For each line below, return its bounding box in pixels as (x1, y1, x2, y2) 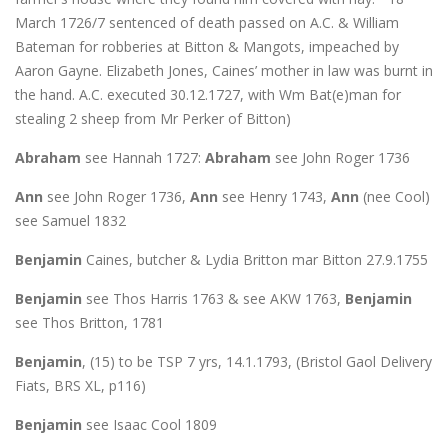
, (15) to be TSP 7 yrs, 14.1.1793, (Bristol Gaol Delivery (82, 351, 432, 371)
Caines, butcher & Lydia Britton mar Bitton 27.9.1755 (82, 249, 428, 269)
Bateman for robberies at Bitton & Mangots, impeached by (15, 36, 399, 56)
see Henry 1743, (218, 186, 331, 206)
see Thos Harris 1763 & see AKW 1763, (82, 288, 345, 308)
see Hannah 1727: (81, 147, 205, 167)
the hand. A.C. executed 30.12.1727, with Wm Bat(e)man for (15, 84, 401, 104)
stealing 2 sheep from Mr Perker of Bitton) (15, 108, 291, 128)
